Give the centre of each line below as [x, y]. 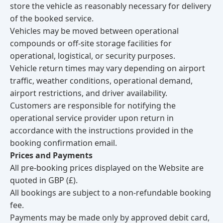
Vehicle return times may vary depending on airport [108, 68]
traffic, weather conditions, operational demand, [101, 81]
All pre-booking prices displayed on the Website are [107, 168]
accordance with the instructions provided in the [102, 130]
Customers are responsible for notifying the [93, 106]
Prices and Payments [51, 155]
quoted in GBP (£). [44, 180]
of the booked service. [52, 18]
